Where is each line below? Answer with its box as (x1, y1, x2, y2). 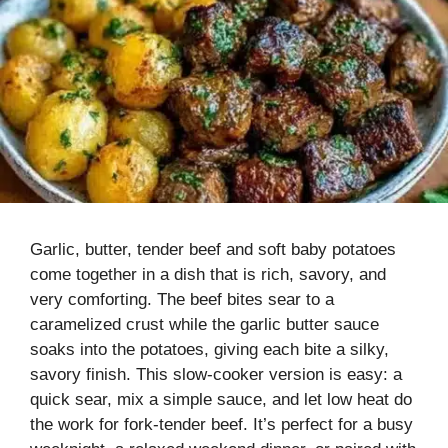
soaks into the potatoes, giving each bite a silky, (30, 339, 389, 359)
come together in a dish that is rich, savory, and (30, 264, 386, 284)
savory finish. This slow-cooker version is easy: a (30, 364, 402, 384)
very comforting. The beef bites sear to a (30, 289, 334, 309)
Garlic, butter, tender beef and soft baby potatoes (30, 239, 396, 259)
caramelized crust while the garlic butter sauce (30, 314, 379, 334)
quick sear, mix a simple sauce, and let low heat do (30, 389, 412, 409)
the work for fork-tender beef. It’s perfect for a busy (30, 414, 413, 434)
